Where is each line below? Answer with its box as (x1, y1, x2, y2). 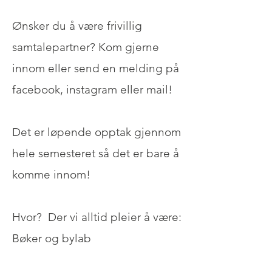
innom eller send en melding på (12, 61, 179, 75)
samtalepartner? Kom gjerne (12, 40, 159, 54)
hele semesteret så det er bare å (12, 146, 179, 160)
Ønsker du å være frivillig (12, 19, 142, 33)
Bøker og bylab (12, 231, 91, 245)
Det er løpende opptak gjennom (12, 125, 181, 139)
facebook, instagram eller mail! (12, 83, 175, 97)
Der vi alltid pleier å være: (48, 210, 182, 224)
